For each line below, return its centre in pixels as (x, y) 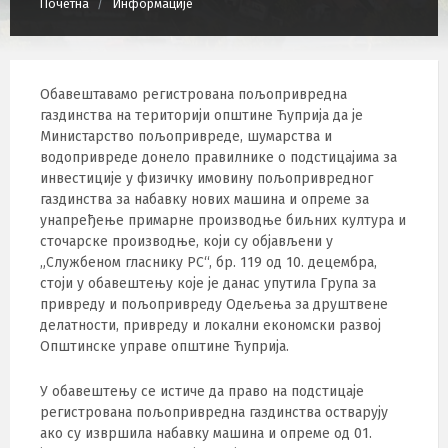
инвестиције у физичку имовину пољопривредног (206, 178)
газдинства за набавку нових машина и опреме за (204, 199)
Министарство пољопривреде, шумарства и (186, 136)
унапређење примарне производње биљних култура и (223, 220)
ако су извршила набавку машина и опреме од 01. (206, 433)
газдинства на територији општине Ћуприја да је (201, 115)
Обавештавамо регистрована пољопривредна (193, 94)
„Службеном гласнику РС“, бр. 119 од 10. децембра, (208, 262)
